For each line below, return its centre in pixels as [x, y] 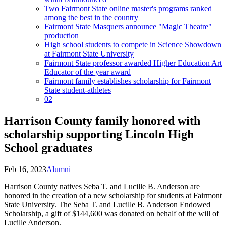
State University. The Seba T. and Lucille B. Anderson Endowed [107, 204]
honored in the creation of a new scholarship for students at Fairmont [113, 195]
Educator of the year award [88, 72]
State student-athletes [78, 90]
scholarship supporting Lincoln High [99, 134]
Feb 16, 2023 [25, 169]
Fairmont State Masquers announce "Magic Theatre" [128, 26]
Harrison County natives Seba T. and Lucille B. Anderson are [102, 186]
